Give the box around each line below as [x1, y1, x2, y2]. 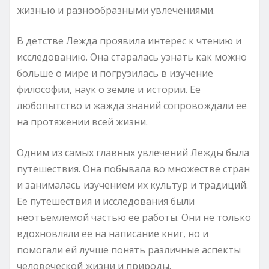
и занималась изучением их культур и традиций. [17, 178, 248, 192]
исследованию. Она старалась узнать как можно [17, 50, 247, 64]
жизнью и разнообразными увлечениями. [17, 3, 215, 17]
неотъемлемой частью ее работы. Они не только [17, 210, 251, 224]
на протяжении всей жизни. [17, 115, 148, 128]
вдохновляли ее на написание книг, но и [17, 226, 208, 240]
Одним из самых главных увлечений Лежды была [17, 145, 249, 159]
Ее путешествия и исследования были [17, 194, 195, 208]
